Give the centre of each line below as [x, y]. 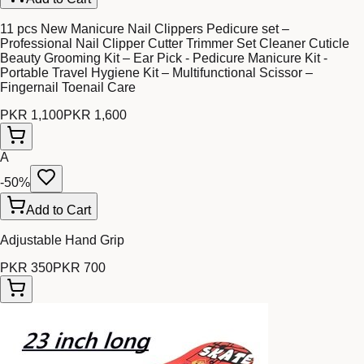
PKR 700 [79, 268]
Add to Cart [58, 210]
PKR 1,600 [95, 115]
